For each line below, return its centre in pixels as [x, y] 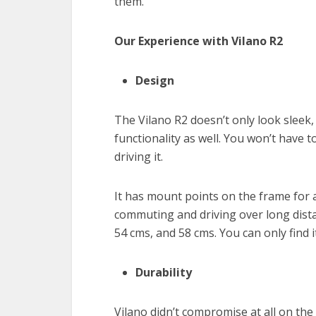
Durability [164, 272]
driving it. [139, 157]
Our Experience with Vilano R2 [199, 41]
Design [155, 80]
